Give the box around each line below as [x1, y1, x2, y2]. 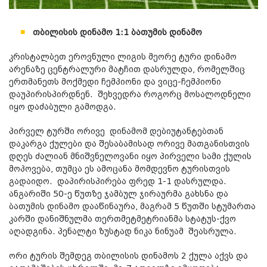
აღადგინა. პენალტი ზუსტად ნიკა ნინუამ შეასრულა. [9, 227, 237, 237]
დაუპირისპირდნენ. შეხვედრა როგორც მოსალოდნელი [9, 90, 251, 100]
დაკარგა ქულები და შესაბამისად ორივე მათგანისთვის [9, 139, 250, 150]
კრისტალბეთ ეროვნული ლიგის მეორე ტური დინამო [9, 52, 237, 63]
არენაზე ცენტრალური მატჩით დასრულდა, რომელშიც [9, 65, 245, 75]
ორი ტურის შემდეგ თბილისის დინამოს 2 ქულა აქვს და [9, 252, 248, 262]
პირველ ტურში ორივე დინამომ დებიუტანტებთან [9, 127, 223, 137]
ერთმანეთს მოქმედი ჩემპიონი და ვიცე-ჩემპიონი [9, 77, 221, 88]
